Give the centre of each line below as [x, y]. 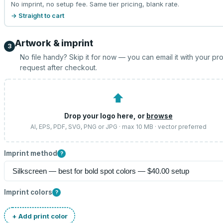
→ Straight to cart [37, 15]
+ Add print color [40, 216]
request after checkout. [58, 67]
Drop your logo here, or [105, 116]
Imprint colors [28, 192]
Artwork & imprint [54, 43]
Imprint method [31, 153]
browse [159, 116]
